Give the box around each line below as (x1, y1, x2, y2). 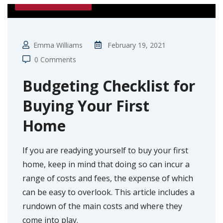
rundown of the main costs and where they (22, 200, 182, 212)
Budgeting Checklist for (22, 75, 195, 96)
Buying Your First (22, 95, 149, 116)
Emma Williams (33, 40, 83, 50)
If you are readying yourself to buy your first (22, 144, 188, 156)
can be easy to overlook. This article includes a (22, 186, 195, 198)
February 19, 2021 (108, 40, 166, 50)
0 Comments (34, 54, 76, 64)
